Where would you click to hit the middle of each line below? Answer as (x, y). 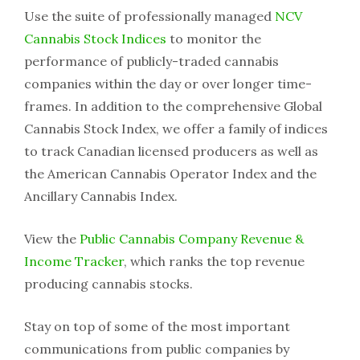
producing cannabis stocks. (108, 284)
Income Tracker (74, 262)
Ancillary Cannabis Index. (101, 196)
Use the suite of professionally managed (149, 16)
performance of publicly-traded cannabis (151, 61)
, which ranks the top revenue (214, 262)
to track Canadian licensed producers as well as (171, 151)
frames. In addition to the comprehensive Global (173, 106)
